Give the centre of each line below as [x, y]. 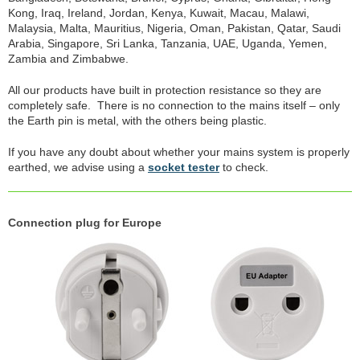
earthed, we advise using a [78, 167]
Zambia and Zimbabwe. [68, 59]
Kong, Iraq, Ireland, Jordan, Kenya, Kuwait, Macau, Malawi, [159, 13]
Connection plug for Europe [85, 223]
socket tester [184, 167]
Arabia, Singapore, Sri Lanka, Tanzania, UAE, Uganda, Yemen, [168, 43]
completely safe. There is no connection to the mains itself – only [174, 105]
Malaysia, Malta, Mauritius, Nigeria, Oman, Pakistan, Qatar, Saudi [174, 28]
